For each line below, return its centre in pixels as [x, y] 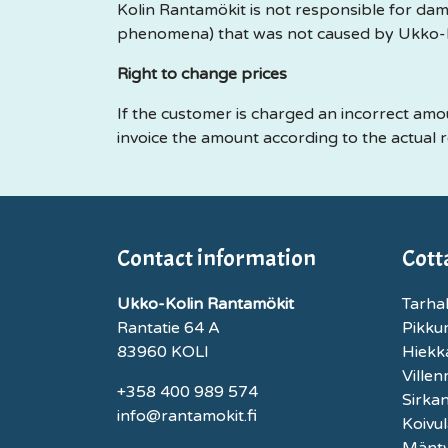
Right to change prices [202, 74]
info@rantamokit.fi [187, 416]
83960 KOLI [163, 352]
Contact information [216, 258]
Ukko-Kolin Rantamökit [205, 304]
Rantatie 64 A [168, 328]
